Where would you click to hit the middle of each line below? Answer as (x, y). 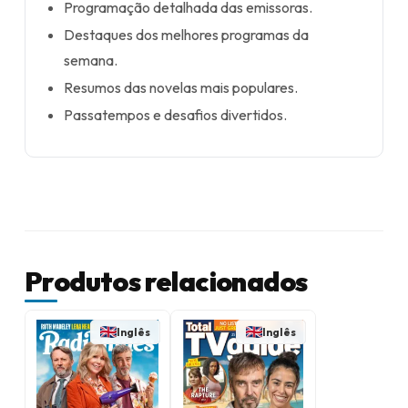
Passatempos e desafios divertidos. (176, 115)
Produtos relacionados (166, 281)
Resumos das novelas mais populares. (181, 87)
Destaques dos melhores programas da (187, 35)
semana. (91, 60)
